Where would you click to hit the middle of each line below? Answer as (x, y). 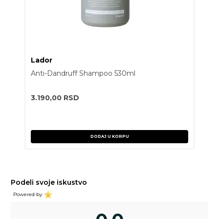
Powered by (28, 195)
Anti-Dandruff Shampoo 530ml (83, 73)
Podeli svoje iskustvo (49, 182)
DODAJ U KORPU (109, 136)
